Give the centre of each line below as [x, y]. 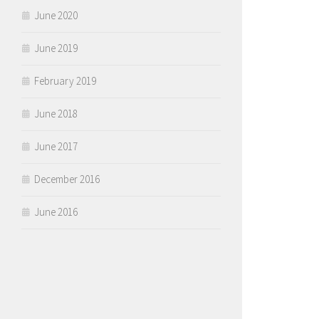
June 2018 [56, 113]
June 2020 [56, 15]
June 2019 [56, 48]
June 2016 [56, 211]
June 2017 [56, 146]
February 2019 [65, 80]
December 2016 [67, 179]
